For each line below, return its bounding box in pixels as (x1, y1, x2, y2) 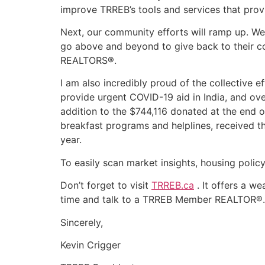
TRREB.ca (151, 179, 194, 192)
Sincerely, (60, 216, 106, 228)
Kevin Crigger (60, 238, 121, 251)
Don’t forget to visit (60, 179, 151, 192)
